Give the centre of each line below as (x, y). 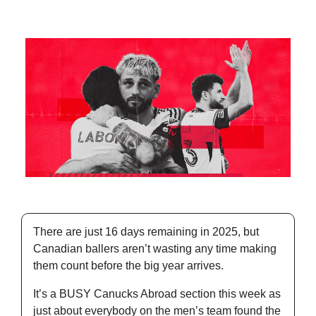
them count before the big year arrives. (130, 266)
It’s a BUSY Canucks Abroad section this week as (157, 294)
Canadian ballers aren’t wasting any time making (155, 249)
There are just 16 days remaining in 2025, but (146, 232)
